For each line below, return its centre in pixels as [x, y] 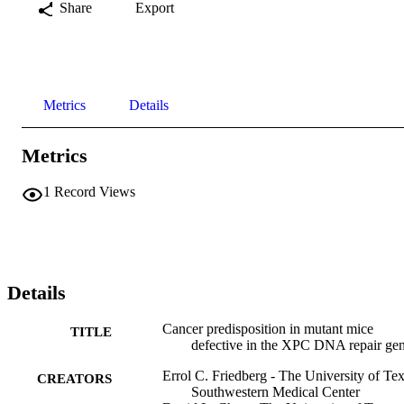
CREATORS [74, 379]
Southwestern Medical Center [275, 392]
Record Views [95, 192]
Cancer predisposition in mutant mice [268, 329]
